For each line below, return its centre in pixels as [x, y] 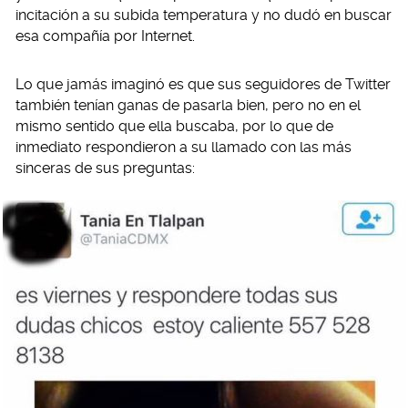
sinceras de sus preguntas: [105, 168]
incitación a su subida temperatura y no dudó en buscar [204, 15]
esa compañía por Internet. [105, 36]
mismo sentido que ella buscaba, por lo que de [174, 126]
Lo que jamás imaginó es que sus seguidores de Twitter [203, 84]
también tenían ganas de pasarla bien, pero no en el [188, 105]
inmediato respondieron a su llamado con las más [184, 147]
